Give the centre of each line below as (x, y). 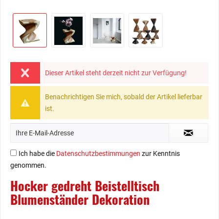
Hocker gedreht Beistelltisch (85, 186)
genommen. (28, 165)
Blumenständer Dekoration (80, 199)
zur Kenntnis (160, 153)
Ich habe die (37, 153)
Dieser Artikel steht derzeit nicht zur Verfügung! (116, 73)
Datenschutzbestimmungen (98, 153)
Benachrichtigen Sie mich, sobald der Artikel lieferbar (123, 97)
